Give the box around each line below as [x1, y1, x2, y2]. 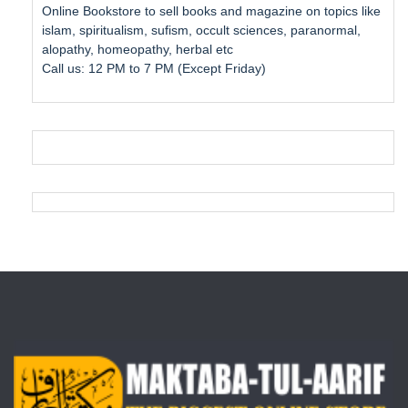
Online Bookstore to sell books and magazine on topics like [42, 4, 381, 18]
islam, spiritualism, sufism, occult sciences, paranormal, [42, 23, 361, 37]
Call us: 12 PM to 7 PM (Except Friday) [42, 61, 266, 76]
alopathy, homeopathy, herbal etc [42, 42, 233, 56]
